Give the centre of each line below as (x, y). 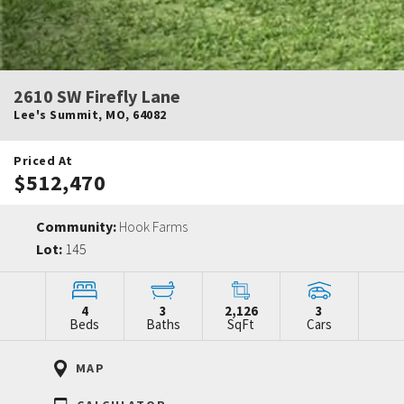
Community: (78, 226)
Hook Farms (153, 226)
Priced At (43, 160)
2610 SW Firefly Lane (97, 96)
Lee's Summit (56, 114)
